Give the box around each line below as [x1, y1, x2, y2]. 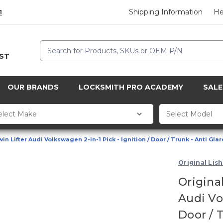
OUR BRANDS [7, 83, 59, 92]
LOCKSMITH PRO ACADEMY [79, 83, 183, 92]
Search [40, 40, 64, 50]
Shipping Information [129, 7, 203, 17]
